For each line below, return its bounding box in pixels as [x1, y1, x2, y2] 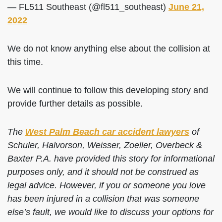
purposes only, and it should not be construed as [7, 167, 199, 177]
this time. [7, 57, 43, 67]
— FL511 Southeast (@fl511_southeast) [7, 2, 168, 12]
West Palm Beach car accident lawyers [25, 127, 189, 137]
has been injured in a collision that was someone [7, 194, 199, 204]
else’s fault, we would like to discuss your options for [7, 207, 214, 217]
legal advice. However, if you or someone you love [7, 180, 206, 190]
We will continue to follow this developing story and [7, 85, 208, 95]
